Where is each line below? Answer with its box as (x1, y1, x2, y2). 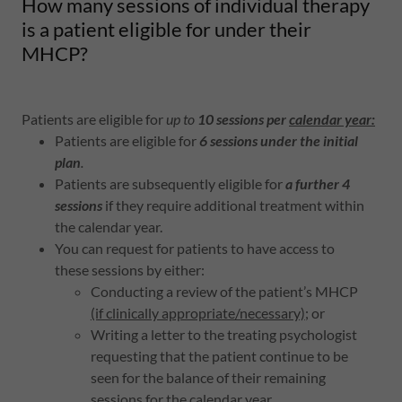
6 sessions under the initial (198, 132, 358, 149)
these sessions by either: (54, 261, 205, 278)
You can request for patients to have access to (54, 240, 335, 257)
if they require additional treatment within (101, 197, 364, 214)
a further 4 (284, 175, 350, 192)
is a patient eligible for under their (22, 17, 311, 41)
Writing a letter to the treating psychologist (90, 326, 357, 343)
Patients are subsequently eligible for (54, 175, 285, 192)
